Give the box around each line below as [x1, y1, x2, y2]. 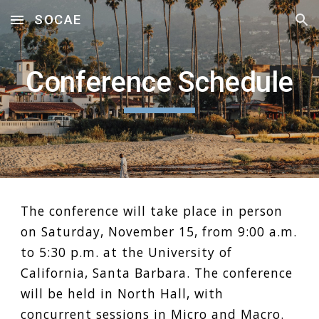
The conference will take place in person [21, 202, 283, 219]
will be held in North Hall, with [21, 285, 224, 302]
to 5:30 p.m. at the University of [21, 244, 233, 261]
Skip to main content [11, 20, 113, 33]
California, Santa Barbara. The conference [21, 264, 293, 281]
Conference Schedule [26, 66, 293, 99]
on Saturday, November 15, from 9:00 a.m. [21, 223, 298, 240]
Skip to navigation [219, 20, 308, 33]
